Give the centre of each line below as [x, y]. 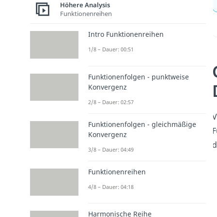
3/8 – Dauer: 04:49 [111, 149]
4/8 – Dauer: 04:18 [111, 186]
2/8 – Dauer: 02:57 [111, 102]
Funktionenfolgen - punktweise [138, 77]
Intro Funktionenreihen [126, 34]
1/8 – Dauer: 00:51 [111, 49]
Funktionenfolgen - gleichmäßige [142, 124]
